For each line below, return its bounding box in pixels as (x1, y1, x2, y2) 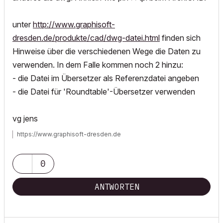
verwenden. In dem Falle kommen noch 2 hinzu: (12, 60, 183, 70)
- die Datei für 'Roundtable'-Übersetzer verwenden (12, 87, 195, 97)
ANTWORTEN (95, 182, 139, 192)
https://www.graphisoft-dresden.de (17, 130, 121, 138)
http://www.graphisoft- (33, 19, 115, 29)
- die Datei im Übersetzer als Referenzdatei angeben (12, 73, 199, 83)
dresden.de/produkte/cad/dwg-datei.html (12, 33, 160, 43)
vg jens (12, 113, 38, 123)
